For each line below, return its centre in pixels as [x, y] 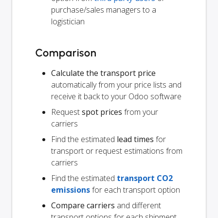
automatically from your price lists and [116, 85]
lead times [135, 139]
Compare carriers [83, 206]
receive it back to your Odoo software [116, 97]
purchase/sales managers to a [104, 10]
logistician [68, 22]
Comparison [66, 53]
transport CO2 [145, 178]
